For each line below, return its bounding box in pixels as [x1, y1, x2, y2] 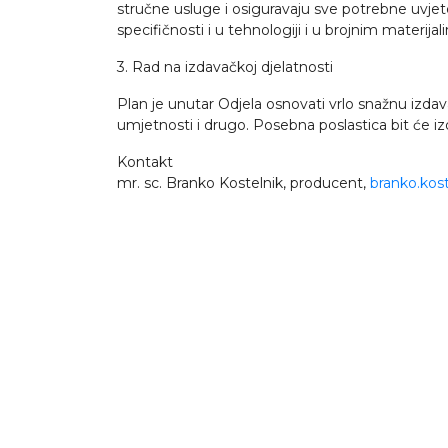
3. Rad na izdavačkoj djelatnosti [117, 58, 333, 76]
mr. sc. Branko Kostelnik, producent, [117, 174, 370, 192]
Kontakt [117, 153, 173, 171]
